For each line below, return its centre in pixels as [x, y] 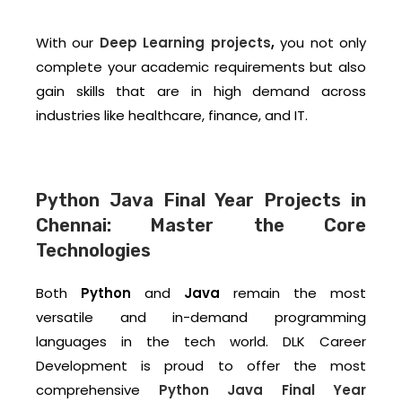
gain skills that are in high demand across [201, 92]
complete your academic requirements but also [201, 67]
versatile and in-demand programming [201, 318]
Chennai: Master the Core [201, 226]
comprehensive [97, 390]
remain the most [293, 293]
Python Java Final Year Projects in [201, 201]
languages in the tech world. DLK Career [201, 342]
